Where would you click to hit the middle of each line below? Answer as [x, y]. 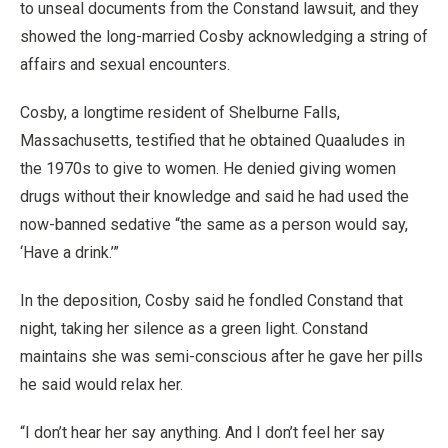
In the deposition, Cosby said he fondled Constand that [211, 300]
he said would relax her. [101, 384]
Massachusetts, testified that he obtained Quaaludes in [212, 140]
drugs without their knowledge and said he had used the [214, 196]
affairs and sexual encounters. [125, 64]
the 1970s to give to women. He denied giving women [208, 168]
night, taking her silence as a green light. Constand [194, 328]
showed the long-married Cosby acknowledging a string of [224, 36]
